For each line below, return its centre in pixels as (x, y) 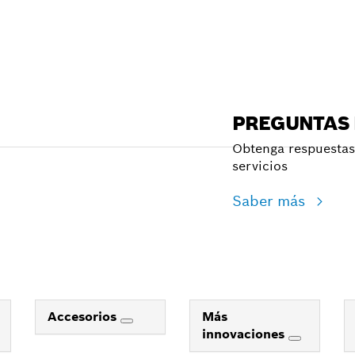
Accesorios (84, 317)
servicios (260, 166)
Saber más (271, 201)
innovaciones (245, 334)
